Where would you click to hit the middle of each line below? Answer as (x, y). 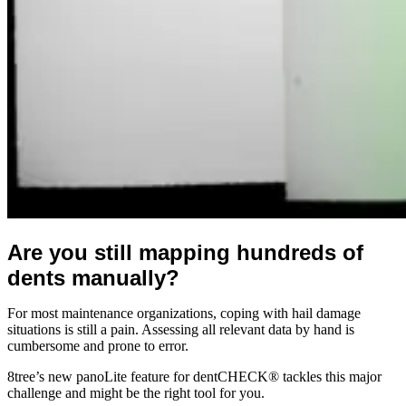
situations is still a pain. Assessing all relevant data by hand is (181, 329)
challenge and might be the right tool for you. (136, 392)
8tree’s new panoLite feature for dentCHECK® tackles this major (194, 376)
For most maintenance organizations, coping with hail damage (184, 313)
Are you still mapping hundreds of (185, 252)
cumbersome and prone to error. (98, 345)
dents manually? (93, 277)
